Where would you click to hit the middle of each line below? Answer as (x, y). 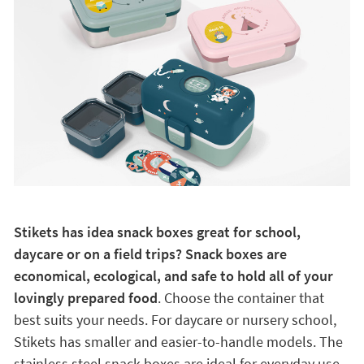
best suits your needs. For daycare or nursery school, (175, 320)
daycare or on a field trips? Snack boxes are (150, 254)
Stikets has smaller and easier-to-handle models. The (178, 342)
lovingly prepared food (85, 298)
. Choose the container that (240, 298)
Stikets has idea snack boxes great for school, (157, 232)
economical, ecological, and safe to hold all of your (173, 276)
